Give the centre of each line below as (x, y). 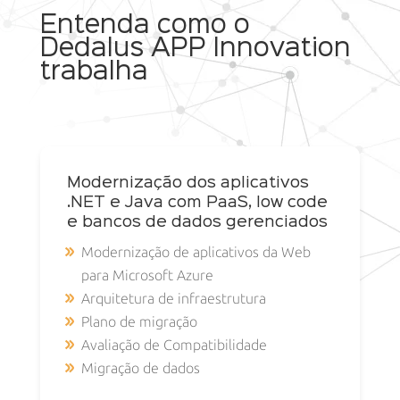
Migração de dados (140, 368)
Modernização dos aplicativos (187, 183)
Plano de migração (139, 321)
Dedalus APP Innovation (195, 49)
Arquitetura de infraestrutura (173, 298)
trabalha (94, 72)
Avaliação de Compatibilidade (174, 345)
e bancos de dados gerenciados (197, 222)
